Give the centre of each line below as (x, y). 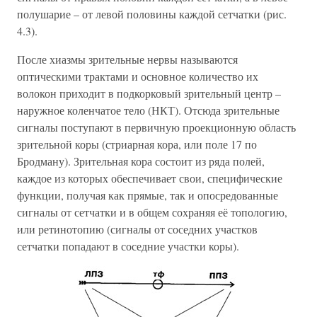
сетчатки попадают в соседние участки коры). (128, 246)
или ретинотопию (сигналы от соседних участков (137, 229)
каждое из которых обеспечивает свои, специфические (150, 178)
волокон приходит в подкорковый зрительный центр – (149, 93)
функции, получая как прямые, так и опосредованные (148, 195)
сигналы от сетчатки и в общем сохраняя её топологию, (152, 212)
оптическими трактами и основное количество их (138, 76)
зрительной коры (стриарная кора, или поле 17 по (137, 144)
